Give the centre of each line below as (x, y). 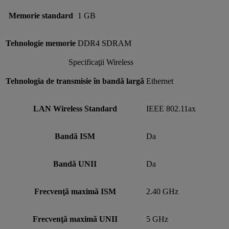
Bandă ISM (75, 136)
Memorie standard (41, 15)
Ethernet (160, 81)
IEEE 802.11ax (171, 108)
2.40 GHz (162, 191)
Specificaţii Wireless (101, 62)
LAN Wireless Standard (75, 108)
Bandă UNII (75, 164)
